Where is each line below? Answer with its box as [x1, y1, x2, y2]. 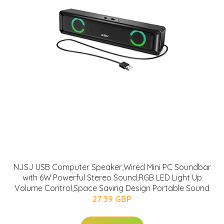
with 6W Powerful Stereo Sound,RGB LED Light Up [22, 172, 202, 183]
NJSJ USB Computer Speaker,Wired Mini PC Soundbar [13, 162, 211, 172]
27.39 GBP [92, 194, 131, 204]
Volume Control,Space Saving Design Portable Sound [14, 183, 209, 193]
